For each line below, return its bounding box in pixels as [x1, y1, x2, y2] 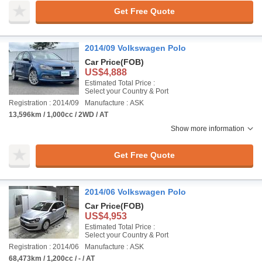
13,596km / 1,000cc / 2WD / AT [9, 111, 108, 119]
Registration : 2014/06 [9, 243, 79, 251]
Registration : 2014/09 [9, 99, 79, 107]
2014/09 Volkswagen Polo [85, 43, 186, 53]
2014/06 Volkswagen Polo [85, 187, 186, 196]
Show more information [171, 125, 244, 133]
